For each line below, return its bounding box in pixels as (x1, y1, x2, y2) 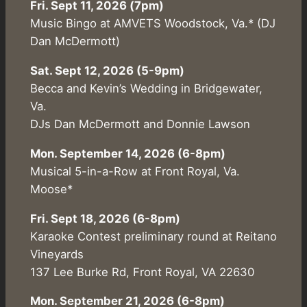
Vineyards (29, 247, 84, 261)
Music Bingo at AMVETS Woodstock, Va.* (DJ (29, 16, 275, 31)
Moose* (29, 182, 73, 196)
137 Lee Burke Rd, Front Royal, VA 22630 (29, 265, 254, 279)
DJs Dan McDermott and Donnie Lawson (29, 117, 250, 132)
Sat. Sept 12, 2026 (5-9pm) (29, 64, 184, 78)
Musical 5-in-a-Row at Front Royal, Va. (29, 164, 240, 178)
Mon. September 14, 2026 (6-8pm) (29, 146, 225, 160)
